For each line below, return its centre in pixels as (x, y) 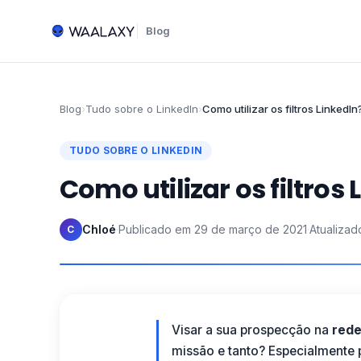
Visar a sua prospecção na (251, 330)
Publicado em (155, 229)
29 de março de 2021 (251, 229)
